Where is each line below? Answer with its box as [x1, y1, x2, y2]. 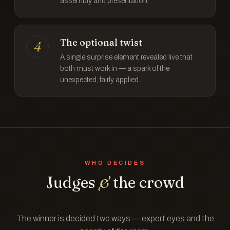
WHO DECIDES [84, 160, 146, 166]
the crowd [109, 172, 184, 192]
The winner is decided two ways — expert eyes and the [16, 214, 214, 223]
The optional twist [60, 36, 142, 48]
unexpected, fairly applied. [60, 76, 140, 84]
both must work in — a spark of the [60, 65, 169, 72]
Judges [46, 172, 99, 192]
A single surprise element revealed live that [60, 53, 193, 61]
